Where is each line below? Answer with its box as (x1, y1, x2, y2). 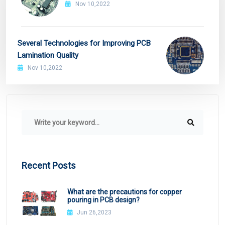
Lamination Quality (18, 50, 78, 60)
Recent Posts (22, 160, 76, 171)
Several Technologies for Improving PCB (18, 38, 151, 48)
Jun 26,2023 (75, 209, 111, 216)
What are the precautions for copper (67, 188, 182, 196)
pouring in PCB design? (67, 196, 140, 204)
